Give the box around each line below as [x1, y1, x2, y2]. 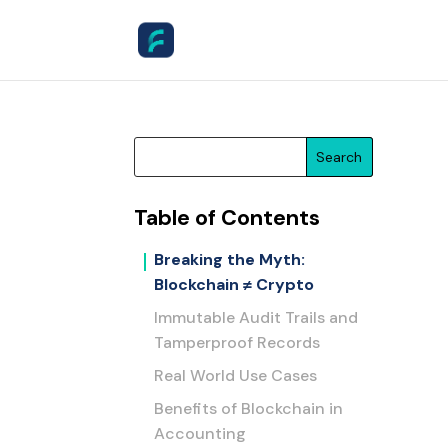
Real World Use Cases [154, 365, 318, 386]
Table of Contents [134, 204, 321, 233]
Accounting [154, 423, 247, 444]
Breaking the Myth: [154, 249, 306, 270]
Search [316, 148, 363, 166]
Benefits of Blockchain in [154, 398, 344, 419]
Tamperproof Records [154, 332, 321, 353]
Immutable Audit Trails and [154, 307, 359, 328]
